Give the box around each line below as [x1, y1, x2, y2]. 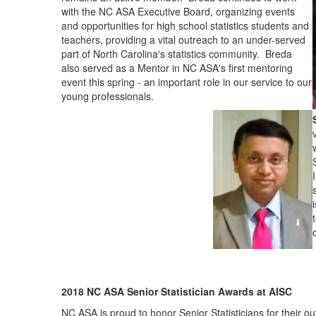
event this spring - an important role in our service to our [61, 75, 312, 89]
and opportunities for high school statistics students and [61, 18, 309, 32]
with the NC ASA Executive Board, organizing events [61, 4, 295, 18]
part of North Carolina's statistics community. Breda [61, 47, 292, 61]
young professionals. [61, 89, 154, 103]
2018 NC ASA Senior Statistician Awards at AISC [61, 284, 292, 298]
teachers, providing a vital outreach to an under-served [61, 32, 305, 47]
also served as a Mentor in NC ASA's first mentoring [61, 61, 293, 75]
